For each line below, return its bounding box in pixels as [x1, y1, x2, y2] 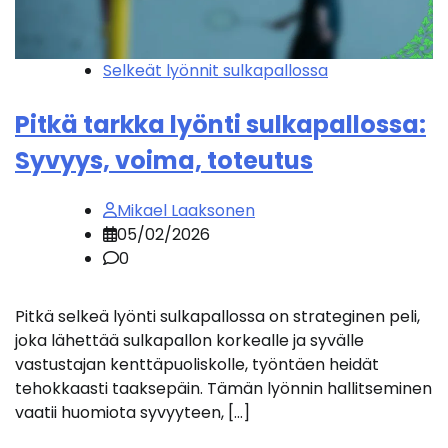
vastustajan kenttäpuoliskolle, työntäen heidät [15, 353, 379, 377]
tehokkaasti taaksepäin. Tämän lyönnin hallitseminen [15, 377, 432, 401]
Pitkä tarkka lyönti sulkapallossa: [15, 108, 426, 142]
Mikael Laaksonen [117, 199, 255, 223]
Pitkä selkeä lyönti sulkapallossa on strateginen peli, [15, 305, 420, 329]
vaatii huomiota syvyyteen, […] [15, 401, 250, 425]
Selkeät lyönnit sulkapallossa [103, 59, 328, 83]
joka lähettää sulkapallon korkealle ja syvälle [15, 329, 364, 353]
